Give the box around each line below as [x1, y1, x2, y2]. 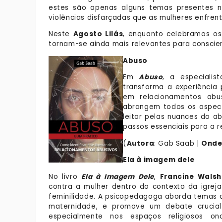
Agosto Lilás [73, 29, 123, 39]
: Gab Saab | [154, 138, 202, 148]
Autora [126, 138, 155, 148]
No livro [49, 171, 82, 181]
